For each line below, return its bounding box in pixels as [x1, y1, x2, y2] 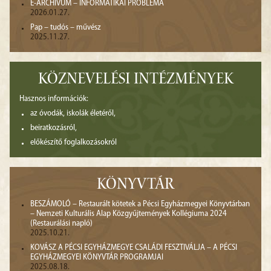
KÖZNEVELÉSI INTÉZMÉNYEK [38, 71, 233, 90]
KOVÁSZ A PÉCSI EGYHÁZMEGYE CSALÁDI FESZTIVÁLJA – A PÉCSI [30, 243, 237, 253]
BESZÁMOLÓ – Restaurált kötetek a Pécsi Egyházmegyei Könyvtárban [30, 200, 250, 209]
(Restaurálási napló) [30, 219, 93, 229]
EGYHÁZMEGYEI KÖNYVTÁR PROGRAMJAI [30, 253, 163, 263]
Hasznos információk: [19, 94, 88, 104]
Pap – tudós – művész [30, 23, 101, 33]
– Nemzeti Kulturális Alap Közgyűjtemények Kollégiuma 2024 [30, 209, 227, 219]
